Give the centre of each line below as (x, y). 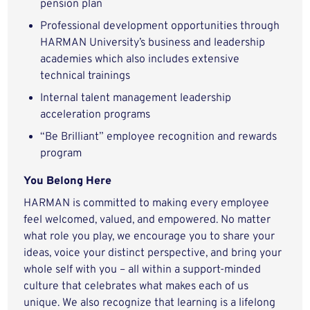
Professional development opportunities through (160, 26)
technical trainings (85, 76)
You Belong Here (68, 181)
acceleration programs (95, 115)
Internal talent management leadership (136, 98)
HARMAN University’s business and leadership (153, 43)
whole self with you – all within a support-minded (143, 270)
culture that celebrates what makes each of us (136, 286)
